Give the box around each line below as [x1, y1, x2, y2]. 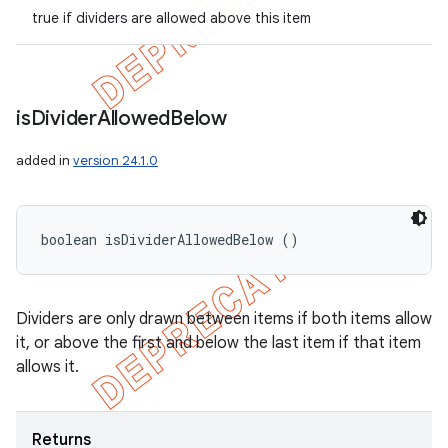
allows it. [16, 357, 79, 377]
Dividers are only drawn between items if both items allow [16, 309, 432, 329]
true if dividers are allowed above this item [32, 9, 311, 27]
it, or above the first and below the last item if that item [16, 333, 421, 353]
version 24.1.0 [73, 152, 158, 169]
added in [16, 152, 73, 169]
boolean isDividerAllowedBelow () [41, 230, 299, 249]
